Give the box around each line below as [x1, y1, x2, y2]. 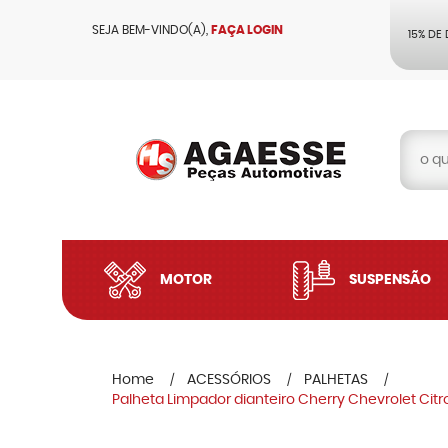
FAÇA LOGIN [211, 24, 283, 36]
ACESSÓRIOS [187, 373, 271, 387]
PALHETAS [304, 373, 368, 387]
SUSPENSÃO [348, 273, 431, 287]
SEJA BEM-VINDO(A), [92, 24, 211, 36]
